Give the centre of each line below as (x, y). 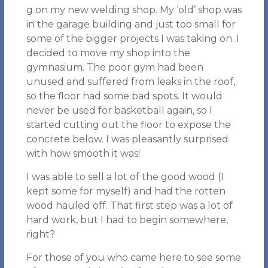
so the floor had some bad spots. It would (124, 96)
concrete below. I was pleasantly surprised (127, 139)
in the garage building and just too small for (131, 24)
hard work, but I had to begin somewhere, (127, 220)
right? (40, 234)
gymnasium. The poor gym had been (115, 67)
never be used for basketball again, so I (119, 110)
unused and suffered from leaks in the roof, (130, 82)
